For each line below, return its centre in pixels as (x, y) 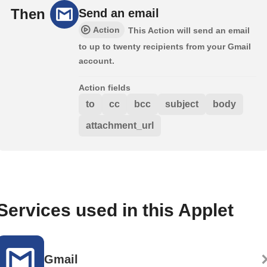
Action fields (105, 87)
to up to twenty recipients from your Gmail (165, 46)
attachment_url (120, 125)
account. (97, 60)
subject (182, 104)
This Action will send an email (189, 30)
